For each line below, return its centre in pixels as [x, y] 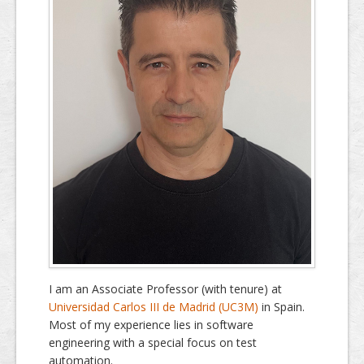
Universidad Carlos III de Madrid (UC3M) [154, 306]
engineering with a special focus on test [153, 342]
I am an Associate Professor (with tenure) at [165, 288]
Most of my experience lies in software [151, 324]
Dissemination [108, 12]
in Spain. [282, 306]
